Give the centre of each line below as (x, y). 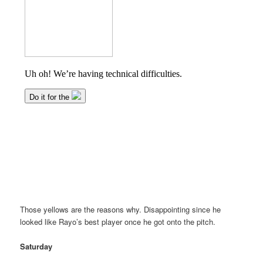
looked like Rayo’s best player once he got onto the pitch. (118, 221)
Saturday (36, 246)
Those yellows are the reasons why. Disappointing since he (121, 209)
